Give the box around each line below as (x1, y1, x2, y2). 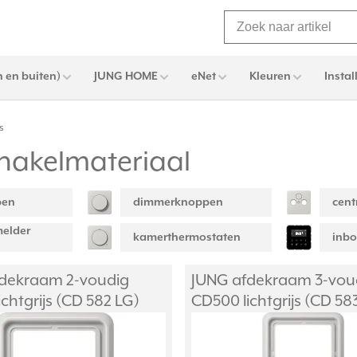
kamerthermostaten (133, 231, 241, 244)
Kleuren (249, 70, 291, 83)
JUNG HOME (94, 70, 158, 83)
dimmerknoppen (133, 196, 223, 209)
